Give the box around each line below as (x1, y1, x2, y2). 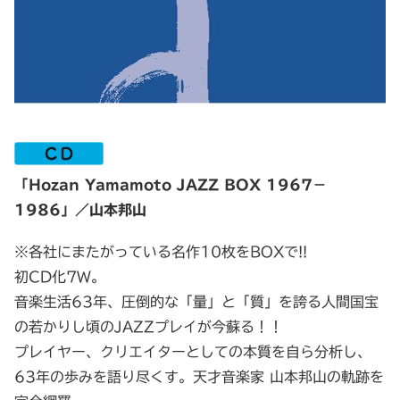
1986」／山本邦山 (14, 203, 146, 218)
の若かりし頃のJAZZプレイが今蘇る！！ (14, 320, 283, 335)
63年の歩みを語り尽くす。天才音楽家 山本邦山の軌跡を (14, 370, 384, 385)
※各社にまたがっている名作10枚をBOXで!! (14, 245, 307, 260)
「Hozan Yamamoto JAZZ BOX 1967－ (14, 178, 327, 193)
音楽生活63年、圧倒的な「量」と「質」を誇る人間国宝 (14, 295, 379, 310)
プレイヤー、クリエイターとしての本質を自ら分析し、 (14, 345, 371, 360)
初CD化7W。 (14, 270, 105, 285)
